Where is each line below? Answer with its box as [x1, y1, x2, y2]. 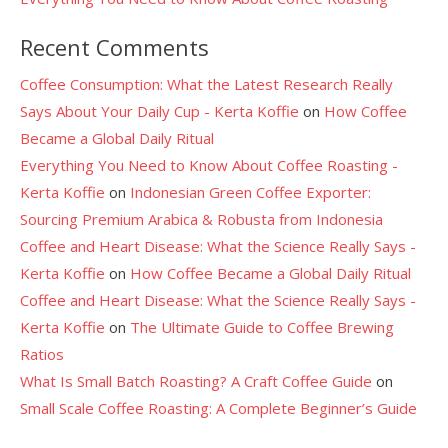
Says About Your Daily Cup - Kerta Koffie [20, 101, 299, 121]
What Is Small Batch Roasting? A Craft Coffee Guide [20, 371, 372, 391]
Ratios [20, 344, 64, 364]
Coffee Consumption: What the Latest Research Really [20, 74, 393, 94]
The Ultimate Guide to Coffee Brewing [130, 317, 394, 337]
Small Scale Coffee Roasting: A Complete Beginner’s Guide [20, 398, 417, 418]
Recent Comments [20, 32, 209, 62]
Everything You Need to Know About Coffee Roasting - [20, 155, 398, 175]
